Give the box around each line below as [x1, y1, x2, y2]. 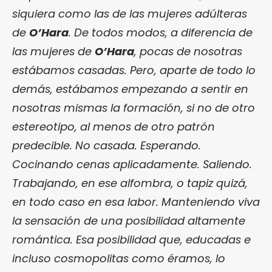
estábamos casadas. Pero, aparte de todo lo [12, 63, 256, 78]
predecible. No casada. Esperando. [12, 138, 201, 154]
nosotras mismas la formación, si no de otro [12, 100, 255, 116]
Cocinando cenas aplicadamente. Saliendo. [12, 157, 252, 172]
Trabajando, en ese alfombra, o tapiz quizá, [12, 175, 248, 191]
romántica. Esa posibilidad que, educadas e [12, 232, 251, 248]
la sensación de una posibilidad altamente [12, 213, 245, 229]
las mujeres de [12, 44, 95, 59]
